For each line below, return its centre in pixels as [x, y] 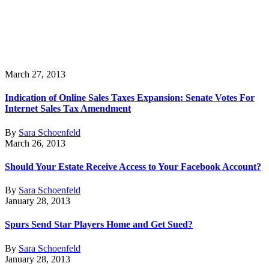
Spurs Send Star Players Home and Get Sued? [99, 225]
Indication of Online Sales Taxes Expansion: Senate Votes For [130, 98]
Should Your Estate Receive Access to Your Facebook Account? [133, 166]
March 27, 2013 [35, 74]
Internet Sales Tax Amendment [68, 109]
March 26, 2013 [35, 143]
